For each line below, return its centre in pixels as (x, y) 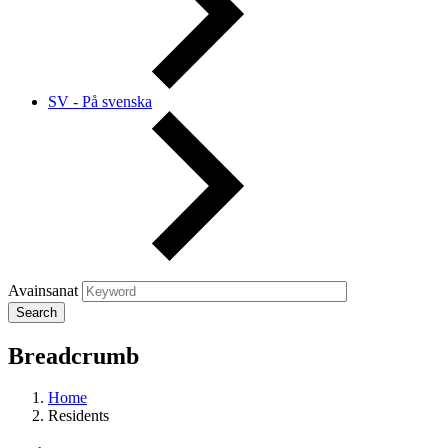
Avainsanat (43, 290)
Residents (78, 416)
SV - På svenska (100, 101)
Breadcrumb (73, 355)
